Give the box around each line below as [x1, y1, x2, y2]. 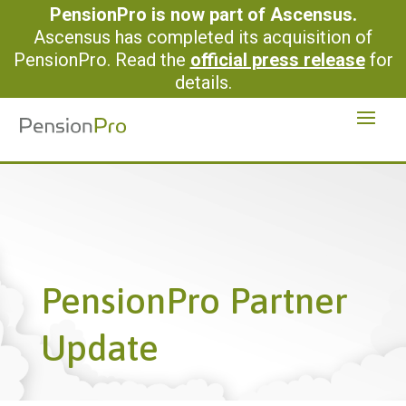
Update [40, 326, 159, 368]
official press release [189, 49, 365, 71]
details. [174, 72, 232, 93]
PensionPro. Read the [13, 49, 190, 71]
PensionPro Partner [40, 279, 348, 321]
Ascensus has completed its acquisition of [34, 26, 372, 48]
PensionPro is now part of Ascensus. [49, 4, 357, 25]
